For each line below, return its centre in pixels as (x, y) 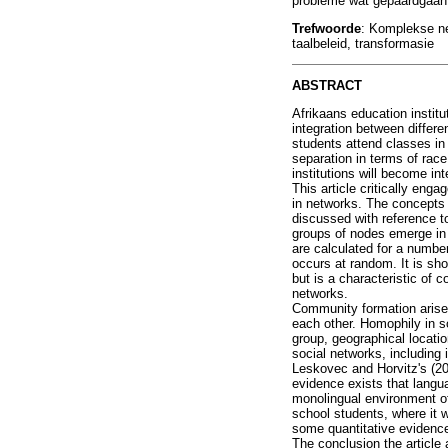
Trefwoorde (326, 28)
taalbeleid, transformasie (363, 43)
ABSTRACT (327, 86)
